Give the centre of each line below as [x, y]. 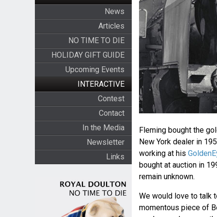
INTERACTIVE [101, 84]
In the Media [103, 128]
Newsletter [105, 142]
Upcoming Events [95, 70]
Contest [111, 99]
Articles [111, 26]
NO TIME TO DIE [96, 40]
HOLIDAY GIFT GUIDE [88, 55]
